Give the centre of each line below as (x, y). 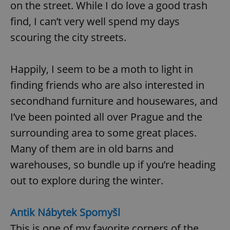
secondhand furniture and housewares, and (114, 101)
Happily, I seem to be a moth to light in (102, 69)
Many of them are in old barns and (92, 149)
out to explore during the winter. (87, 181)
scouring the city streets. (68, 37)
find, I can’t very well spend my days (95, 22)
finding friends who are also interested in (107, 85)
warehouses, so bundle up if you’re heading (113, 165)
